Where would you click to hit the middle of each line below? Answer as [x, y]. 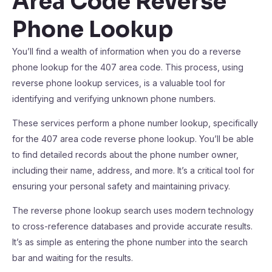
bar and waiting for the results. [73, 258]
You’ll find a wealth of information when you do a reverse [127, 51]
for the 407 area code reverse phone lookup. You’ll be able [133, 139]
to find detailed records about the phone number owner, [125, 155]
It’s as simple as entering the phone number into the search [130, 242]
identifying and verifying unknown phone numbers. [114, 99]
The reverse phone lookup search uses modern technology [133, 210]
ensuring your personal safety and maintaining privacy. [121, 186]
